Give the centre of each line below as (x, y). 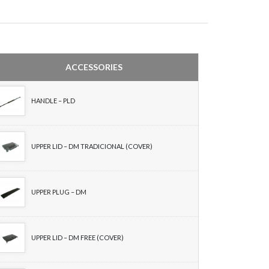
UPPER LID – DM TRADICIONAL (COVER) (92, 146)
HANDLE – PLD (53, 101)
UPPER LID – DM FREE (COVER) (77, 237)
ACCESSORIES (94, 67)
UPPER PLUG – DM (59, 192)
